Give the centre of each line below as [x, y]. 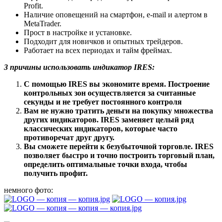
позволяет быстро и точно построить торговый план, [119, 155]
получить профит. [56, 173]
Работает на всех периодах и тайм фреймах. [98, 50]
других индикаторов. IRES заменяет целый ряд [109, 119]
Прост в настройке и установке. [78, 32]
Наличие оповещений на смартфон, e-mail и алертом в [116, 14]
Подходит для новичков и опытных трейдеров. [103, 41]
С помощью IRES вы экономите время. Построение [117, 84]
